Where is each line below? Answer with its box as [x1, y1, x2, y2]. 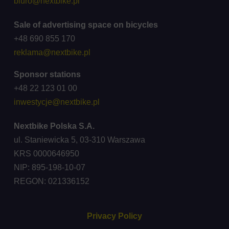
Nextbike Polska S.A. [13, 122, 99, 130]
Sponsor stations [13, 70, 81, 79]
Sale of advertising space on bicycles [13, 20, 158, 29]
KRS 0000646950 [13, 149, 81, 158]
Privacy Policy [86, 212, 142, 220]
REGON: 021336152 [13, 177, 89, 186]
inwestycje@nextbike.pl [13, 98, 100, 106]
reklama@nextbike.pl [13, 48, 90, 57]
